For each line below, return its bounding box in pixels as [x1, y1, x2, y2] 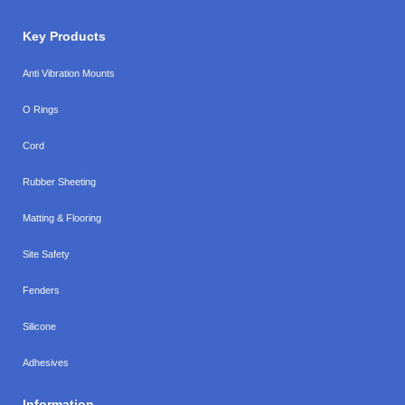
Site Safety [23, 248, 70, 259]
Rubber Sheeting [23, 175, 96, 187]
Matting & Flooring [23, 212, 101, 223]
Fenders [23, 284, 60, 296]
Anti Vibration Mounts [23, 67, 115, 79]
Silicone [23, 320, 56, 332]
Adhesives [23, 356, 69, 368]
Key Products [23, 28, 106, 43]
